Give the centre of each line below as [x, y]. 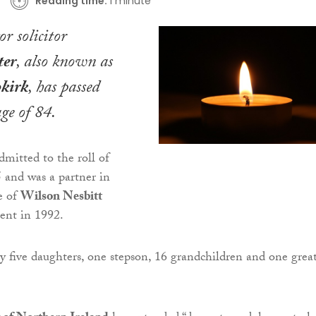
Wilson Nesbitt [61, 198]
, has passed [64, 90]
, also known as [65, 64]
